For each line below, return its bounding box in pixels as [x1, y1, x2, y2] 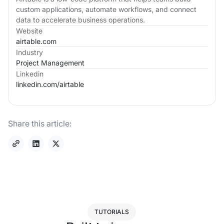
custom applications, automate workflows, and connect [16, 4, 196, 13]
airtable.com [16, 36, 56, 45]
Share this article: [8, 118, 71, 128]
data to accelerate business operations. [16, 15, 145, 24]
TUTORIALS [94, 207, 129, 215]
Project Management [16, 58, 84, 67]
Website [16, 26, 42, 35]
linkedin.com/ [16, 79, 59, 88]
